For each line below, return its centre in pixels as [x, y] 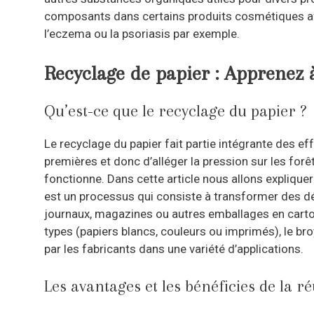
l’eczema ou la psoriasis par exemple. [142, 34]
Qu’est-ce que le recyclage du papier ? [175, 110]
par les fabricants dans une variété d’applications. [174, 248]
